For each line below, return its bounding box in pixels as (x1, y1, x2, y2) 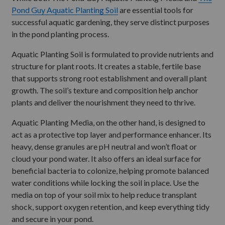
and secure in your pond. (12, 214, 93, 223)
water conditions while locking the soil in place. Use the (12, 178, 199, 187)
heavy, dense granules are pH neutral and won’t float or (12, 142, 197, 151)
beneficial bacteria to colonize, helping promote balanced (12, 166, 209, 175)
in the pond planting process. (12, 29, 109, 39)
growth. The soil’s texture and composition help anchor (12, 85, 198, 95)
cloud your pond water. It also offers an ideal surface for (12, 154, 201, 163)
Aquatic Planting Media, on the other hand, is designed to (12, 118, 205, 127)
